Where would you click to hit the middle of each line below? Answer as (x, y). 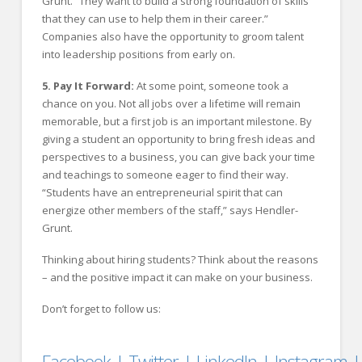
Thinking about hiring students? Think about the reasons (180, 260)
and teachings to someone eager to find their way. (165, 175)
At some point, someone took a (211, 86)
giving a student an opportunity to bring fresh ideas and (178, 139)
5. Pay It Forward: (88, 86)
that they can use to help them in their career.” (155, 19)
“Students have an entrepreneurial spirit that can (162, 193)
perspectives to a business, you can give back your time (178, 157)
